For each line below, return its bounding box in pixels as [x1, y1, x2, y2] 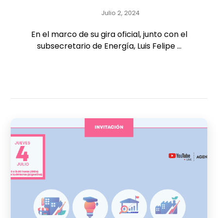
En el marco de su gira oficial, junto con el [31, 29, 187, 40]
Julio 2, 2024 [101, 8, 140, 17]
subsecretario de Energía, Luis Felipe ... [36, 40, 182, 52]
